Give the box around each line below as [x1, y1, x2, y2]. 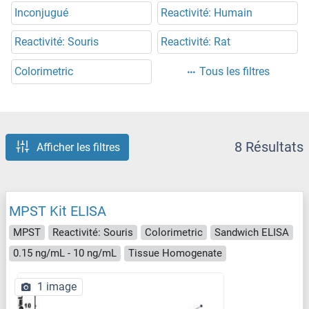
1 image [37, 279, 77, 293]
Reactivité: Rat [161, 35, 230, 49]
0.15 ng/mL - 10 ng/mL [13, 247, 117, 260]
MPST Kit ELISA [9, 202, 106, 219]
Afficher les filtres [37, 140, 120, 154]
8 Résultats [235, 139, 303, 156]
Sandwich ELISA [215, 226, 289, 239]
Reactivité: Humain [161, 6, 252, 20]
